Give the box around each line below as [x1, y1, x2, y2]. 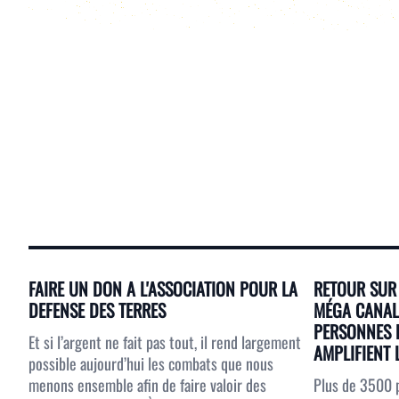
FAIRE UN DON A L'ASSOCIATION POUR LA [28, 275, 297, 302]
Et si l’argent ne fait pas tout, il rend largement [28, 330, 301, 354]
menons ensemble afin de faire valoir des [28, 373, 266, 396]
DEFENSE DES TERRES [28, 297, 166, 323]
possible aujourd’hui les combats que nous [28, 352, 273, 375]
